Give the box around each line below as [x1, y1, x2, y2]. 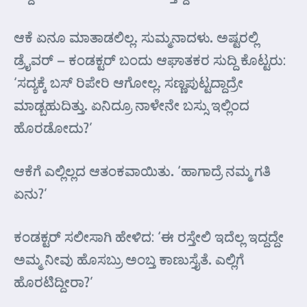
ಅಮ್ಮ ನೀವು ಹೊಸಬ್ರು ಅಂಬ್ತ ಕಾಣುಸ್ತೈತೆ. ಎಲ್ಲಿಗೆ [14, 250, 244, 268]
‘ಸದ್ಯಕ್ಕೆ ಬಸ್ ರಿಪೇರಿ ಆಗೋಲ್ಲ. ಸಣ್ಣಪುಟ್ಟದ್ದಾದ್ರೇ [14, 73, 243, 91]
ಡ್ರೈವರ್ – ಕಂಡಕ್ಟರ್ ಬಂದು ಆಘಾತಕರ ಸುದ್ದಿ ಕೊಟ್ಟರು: [14, 51, 286, 69]
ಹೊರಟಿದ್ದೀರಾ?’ [14, 273, 93, 291]
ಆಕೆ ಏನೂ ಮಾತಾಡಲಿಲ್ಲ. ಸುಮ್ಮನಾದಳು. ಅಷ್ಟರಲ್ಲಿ [14, 28, 258, 46]
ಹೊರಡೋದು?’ [14, 119, 93, 136]
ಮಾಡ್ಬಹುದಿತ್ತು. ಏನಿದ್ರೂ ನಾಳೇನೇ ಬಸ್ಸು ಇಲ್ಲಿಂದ [14, 96, 249, 114]
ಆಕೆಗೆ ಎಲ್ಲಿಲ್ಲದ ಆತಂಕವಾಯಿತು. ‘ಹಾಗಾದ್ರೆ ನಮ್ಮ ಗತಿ [14, 162, 271, 180]
